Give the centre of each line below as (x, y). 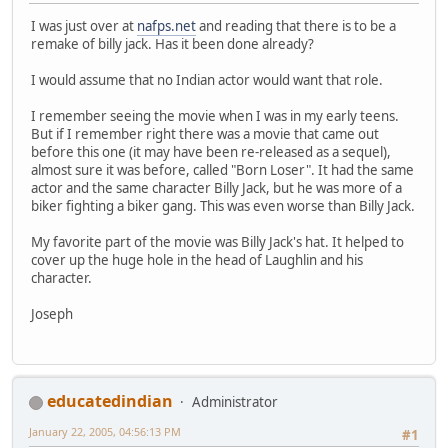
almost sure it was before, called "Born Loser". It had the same (222, 169)
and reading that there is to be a (296, 25)
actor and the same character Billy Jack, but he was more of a (216, 187)
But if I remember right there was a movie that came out (205, 133)
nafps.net (166, 25)
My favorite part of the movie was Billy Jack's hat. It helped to (217, 241)
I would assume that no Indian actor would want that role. (207, 79)
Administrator (235, 402)
